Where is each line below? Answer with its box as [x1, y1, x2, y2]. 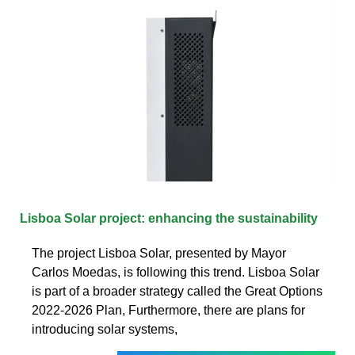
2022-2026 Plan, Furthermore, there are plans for [32, 303, 305, 317]
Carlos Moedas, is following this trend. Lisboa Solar [32, 265, 319, 279]
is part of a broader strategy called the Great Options [32, 284, 323, 298]
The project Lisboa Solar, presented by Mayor [32, 246, 286, 260]
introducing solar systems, [32, 322, 177, 336]
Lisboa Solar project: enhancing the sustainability [20, 211, 318, 225]
